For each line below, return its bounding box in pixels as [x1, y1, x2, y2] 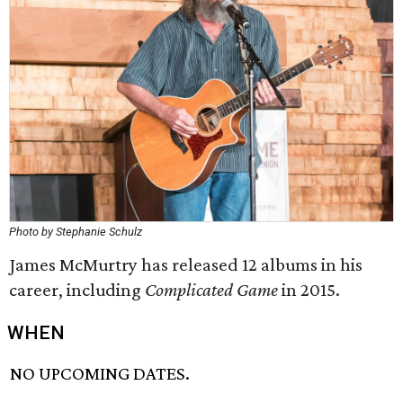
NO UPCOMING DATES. [10, 363, 191, 385]
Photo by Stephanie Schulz [9, 225, 142, 238]
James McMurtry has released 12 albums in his [9, 254, 363, 275]
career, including [9, 279, 145, 300]
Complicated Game [145, 279, 278, 300]
